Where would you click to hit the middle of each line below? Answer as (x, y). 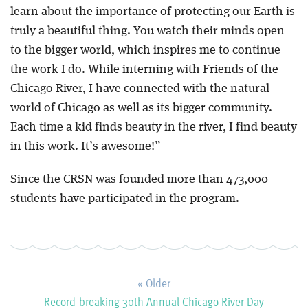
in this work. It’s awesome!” (85, 147)
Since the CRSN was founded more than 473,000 (139, 180)
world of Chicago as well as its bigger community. (141, 108)
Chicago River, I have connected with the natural (140, 89)
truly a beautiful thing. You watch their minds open (147, 31)
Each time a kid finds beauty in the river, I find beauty (153, 128)
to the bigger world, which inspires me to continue (145, 51)
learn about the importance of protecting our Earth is (152, 12)
